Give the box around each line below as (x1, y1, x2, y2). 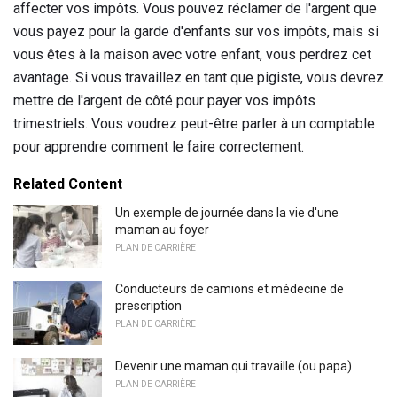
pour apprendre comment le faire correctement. (13, 137, 304, 155)
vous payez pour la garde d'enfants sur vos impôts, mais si (13, 22, 378, 40)
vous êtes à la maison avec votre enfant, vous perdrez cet (13, 45, 371, 63)
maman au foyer (115, 222, 209, 237)
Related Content (13, 175, 122, 192)
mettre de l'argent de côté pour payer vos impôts (13, 91, 315, 109)
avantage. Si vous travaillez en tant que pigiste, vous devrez (13, 68, 384, 86)
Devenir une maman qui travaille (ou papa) (115, 358, 352, 373)
